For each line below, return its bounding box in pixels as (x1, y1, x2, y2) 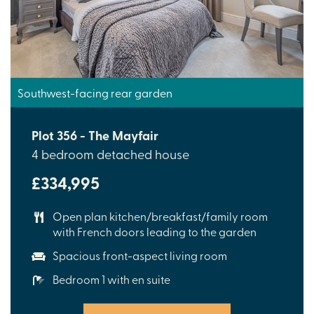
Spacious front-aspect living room (53, 247, 227, 264)
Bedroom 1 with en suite (53, 271, 170, 287)
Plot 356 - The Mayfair (32, 126, 158, 145)
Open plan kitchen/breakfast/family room (53, 208, 268, 224)
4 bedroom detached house (32, 145, 189, 163)
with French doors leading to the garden (53, 224, 257, 240)
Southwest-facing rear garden (18, 85, 172, 101)
